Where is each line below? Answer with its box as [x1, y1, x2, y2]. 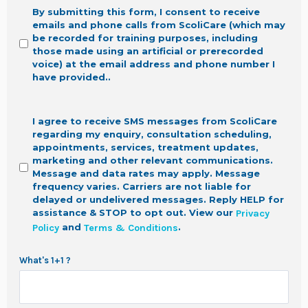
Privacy [236, 208, 269, 220]
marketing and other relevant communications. [32, 155, 273, 166]
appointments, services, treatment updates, [32, 142, 258, 153]
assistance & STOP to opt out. [32, 207, 189, 219]
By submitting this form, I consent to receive [32, 6, 260, 18]
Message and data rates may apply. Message [32, 168, 260, 179]
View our [189, 207, 236, 219]
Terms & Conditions [84, 222, 178, 234]
